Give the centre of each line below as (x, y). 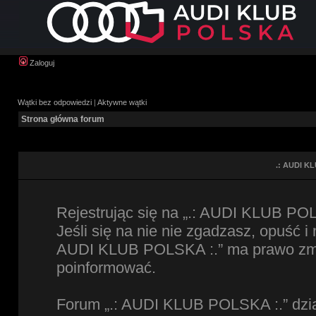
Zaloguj (41, 63)
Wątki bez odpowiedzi (55, 102)
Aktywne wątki (122, 102)
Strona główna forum (63, 119)
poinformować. (106, 268)
